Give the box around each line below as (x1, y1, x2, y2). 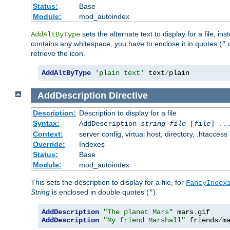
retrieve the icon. (31, 49, 85, 58)
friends (185, 216, 218, 225)
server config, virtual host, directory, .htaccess (79, 130, 227, 139)
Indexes (79, 140, 105, 149)
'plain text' (95, 69, 144, 78)
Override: (32, 140, 65, 149)
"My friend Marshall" (103, 216, 185, 225)
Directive (108, 90, 148, 101)
